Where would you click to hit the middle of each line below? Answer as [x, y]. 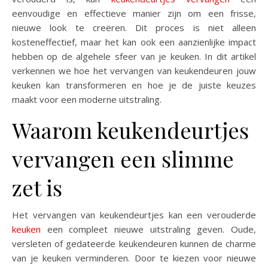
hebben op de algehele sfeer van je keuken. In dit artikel [134, 56]
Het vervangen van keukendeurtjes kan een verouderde [134, 214]
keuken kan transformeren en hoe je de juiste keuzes [134, 85]
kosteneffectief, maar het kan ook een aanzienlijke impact [134, 42]
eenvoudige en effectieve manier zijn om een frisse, [134, 13]
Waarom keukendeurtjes [130, 130]
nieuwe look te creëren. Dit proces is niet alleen [134, 27]
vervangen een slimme [123, 158]
